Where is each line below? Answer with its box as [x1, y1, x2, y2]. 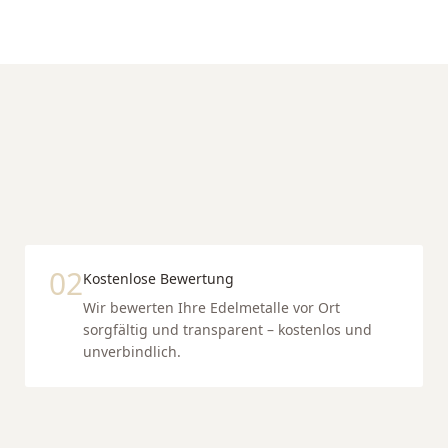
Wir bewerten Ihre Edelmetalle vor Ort [83, 298, 340, 317]
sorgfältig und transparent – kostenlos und [83, 320, 372, 339]
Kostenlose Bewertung [83, 269, 234, 288]
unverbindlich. [83, 342, 181, 361]
